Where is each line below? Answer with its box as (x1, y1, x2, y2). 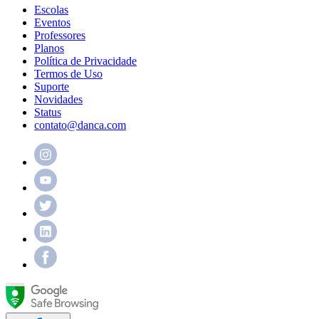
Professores (34, 29, 85, 42)
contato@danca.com (34, 119, 126, 132)
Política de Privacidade (34, 55, 137, 68)
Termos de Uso (34, 68, 103, 80)
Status (34, 106, 61, 119)
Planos (34, 42, 64, 55)
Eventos (34, 16, 70, 29)
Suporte (34, 80, 69, 93)
